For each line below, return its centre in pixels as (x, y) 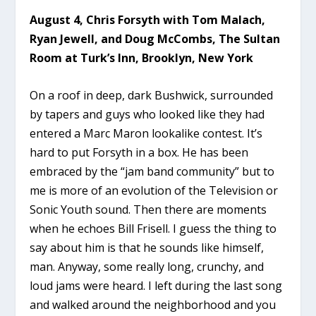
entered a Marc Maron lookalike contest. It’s (146, 133)
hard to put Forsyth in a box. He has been (139, 152)
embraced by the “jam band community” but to (152, 171)
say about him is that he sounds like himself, (147, 247)
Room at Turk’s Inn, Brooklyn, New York (142, 58)
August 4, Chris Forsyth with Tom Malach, (148, 20)
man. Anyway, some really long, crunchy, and (147, 266)
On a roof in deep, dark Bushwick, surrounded (152, 95)
